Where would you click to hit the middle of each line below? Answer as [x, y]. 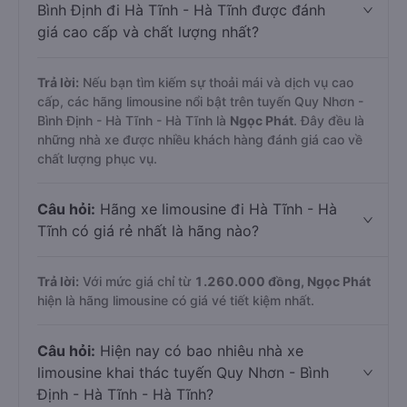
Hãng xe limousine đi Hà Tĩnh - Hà [216, 209]
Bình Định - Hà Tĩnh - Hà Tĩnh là [134, 120]
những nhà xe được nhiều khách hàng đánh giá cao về [200, 139]
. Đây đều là [329, 120]
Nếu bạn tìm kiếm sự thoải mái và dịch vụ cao [216, 82]
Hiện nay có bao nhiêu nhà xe [199, 351]
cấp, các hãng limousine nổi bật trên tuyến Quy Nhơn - [200, 101]
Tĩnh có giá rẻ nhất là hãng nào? [148, 231]
